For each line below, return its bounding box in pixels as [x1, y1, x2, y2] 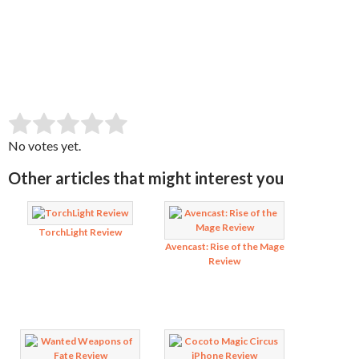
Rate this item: [8, 121, 87, 136]
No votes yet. [8, 138, 81, 153]
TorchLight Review [38, 226, 122, 238]
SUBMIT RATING [112, 120, 190, 132]
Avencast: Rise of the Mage [164, 240, 284, 252]
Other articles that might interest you [8, 168, 284, 188]
